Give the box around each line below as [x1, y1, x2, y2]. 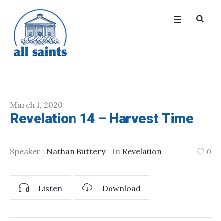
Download [102, 184, 141, 194]
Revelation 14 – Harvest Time [10, 110, 193, 127]
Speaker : [10, 147, 46, 156]
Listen [38, 184, 62, 194]
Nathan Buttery [46, 147, 105, 156]
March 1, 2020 [10, 100, 63, 110]
